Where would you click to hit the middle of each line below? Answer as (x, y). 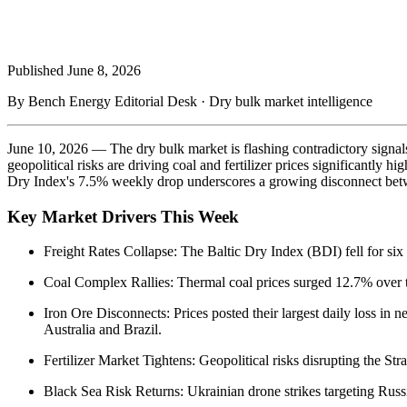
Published (37, 70)
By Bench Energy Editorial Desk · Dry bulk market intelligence (190, 101)
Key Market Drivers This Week (123, 216)
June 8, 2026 (104, 70)
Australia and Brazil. (103, 330)
